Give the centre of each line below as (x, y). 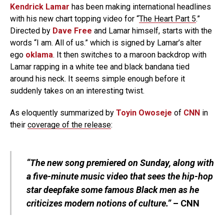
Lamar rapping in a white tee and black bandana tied (100, 67)
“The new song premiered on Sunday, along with (120, 163)
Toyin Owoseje (144, 113)
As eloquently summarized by (63, 113)
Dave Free (72, 31)
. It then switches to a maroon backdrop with (130, 55)
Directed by (31, 31)
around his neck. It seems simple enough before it (97, 79)
